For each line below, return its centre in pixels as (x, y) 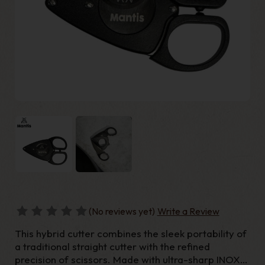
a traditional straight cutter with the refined (112, 247)
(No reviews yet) (122, 211)
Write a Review (188, 211)
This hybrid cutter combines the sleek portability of (131, 234)
